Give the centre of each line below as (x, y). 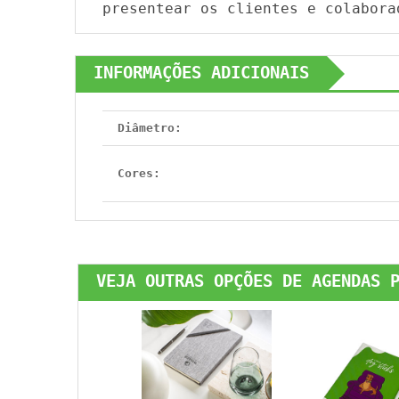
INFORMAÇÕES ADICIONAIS (201, 73)
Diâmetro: (150, 128)
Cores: (139, 173)
